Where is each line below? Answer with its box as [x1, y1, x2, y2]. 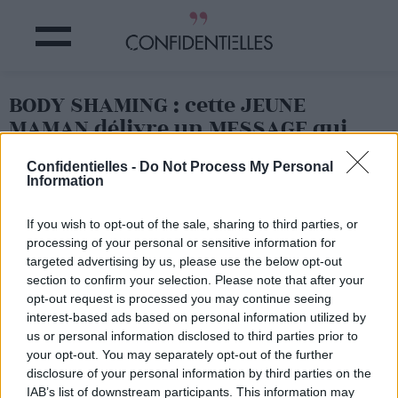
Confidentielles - [27, 159, 139, 175]
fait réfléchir [9, 139, 147, 163]
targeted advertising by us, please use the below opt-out [27, 254, 342, 269]
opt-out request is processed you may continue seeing [27, 291, 331, 306]
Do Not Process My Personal [139, 159, 333, 175]
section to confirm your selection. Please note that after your [27, 273, 364, 288]
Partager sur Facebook [46, 191, 222, 211]
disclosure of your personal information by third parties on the [27, 366, 371, 381]
